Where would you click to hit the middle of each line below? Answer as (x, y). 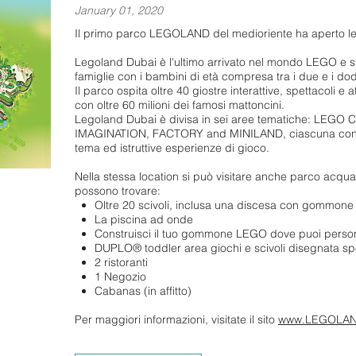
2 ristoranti (122, 263)
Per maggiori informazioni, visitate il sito (176, 320)
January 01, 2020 (119, 11)
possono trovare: (118, 191)
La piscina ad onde (144, 220)
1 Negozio (121, 277)
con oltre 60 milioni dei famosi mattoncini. (180, 105)
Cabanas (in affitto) (143, 291)
